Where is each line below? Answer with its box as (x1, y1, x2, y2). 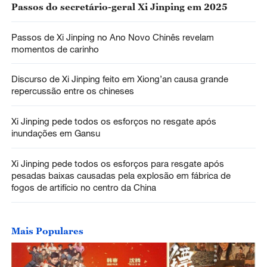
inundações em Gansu (11, 128, 100, 139)
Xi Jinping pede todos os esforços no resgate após (11, 116, 216, 127)
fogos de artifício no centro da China (11, 182, 156, 193)
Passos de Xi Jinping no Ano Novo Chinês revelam (11, 31, 214, 42)
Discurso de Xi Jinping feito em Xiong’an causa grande (11, 73, 228, 85)
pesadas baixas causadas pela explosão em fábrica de (11, 170, 231, 181)
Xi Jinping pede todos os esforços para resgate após (11, 158, 224, 169)
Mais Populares (11, 225, 83, 237)
